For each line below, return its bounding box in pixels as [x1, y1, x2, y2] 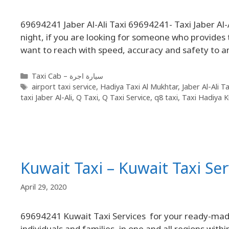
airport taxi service [31, 82, 96, 92]
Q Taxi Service [102, 93, 150, 103]
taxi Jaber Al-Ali [20, 93, 72, 103]
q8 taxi [154, 93, 178, 103]
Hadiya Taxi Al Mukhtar [100, 82, 178, 92]
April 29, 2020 [20, 181, 66, 192]
